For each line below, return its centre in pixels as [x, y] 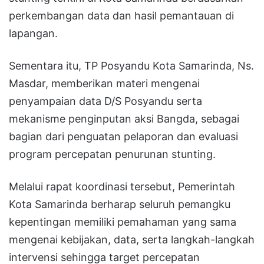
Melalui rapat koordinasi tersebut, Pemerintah [122, 186]
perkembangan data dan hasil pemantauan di [121, 15]
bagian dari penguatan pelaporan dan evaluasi [123, 136]
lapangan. [33, 33]
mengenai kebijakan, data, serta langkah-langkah [132, 239]
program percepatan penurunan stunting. [112, 154]
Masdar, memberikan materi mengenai [104, 83]
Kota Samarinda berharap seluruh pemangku [120, 204]
